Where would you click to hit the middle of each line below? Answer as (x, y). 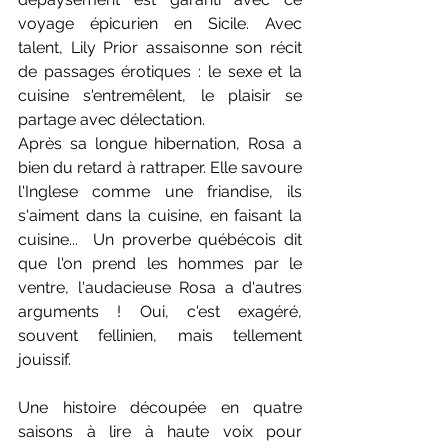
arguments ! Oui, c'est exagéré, (160, 311)
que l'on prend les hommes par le (160, 263)
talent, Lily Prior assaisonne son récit (160, 47)
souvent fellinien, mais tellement (160, 335)
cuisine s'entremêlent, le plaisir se (160, 95)
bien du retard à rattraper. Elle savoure (160, 167)
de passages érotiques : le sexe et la (160, 71)
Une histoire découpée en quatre (160, 407)
